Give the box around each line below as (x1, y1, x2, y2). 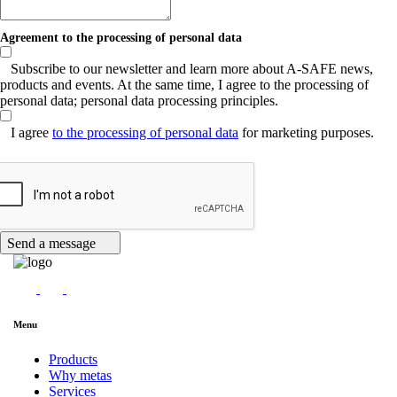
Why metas (49, 367, 112, 383)
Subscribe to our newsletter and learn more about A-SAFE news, (11, 60, 373, 76)
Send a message (7, 235, 99, 251)
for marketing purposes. (238, 124, 374, 140)
